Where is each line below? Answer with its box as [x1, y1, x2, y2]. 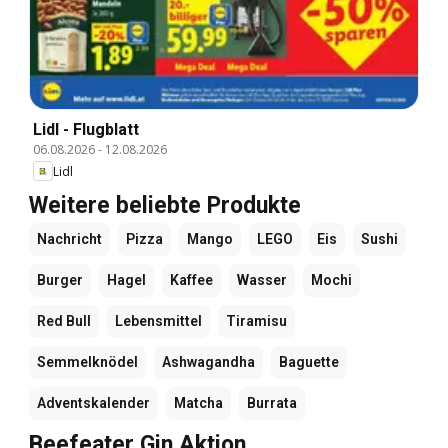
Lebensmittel [115, 313, 202, 330]
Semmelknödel [37, 354, 138, 371]
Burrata [247, 395, 297, 412]
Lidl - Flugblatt [33, 120, 139, 140]
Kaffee [170, 272, 213, 289]
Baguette [279, 354, 339, 371]
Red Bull [37, 313, 91, 330]
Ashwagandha [162, 354, 255, 371]
